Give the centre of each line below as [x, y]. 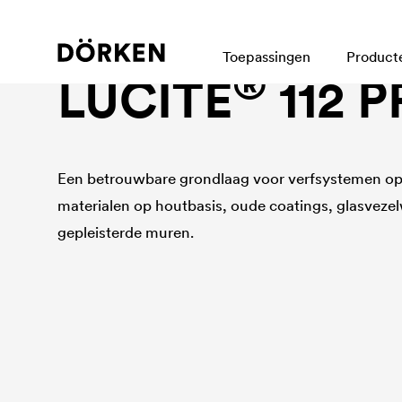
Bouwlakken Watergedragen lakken [171, 47]
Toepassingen [267, 57]
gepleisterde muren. [126, 232]
